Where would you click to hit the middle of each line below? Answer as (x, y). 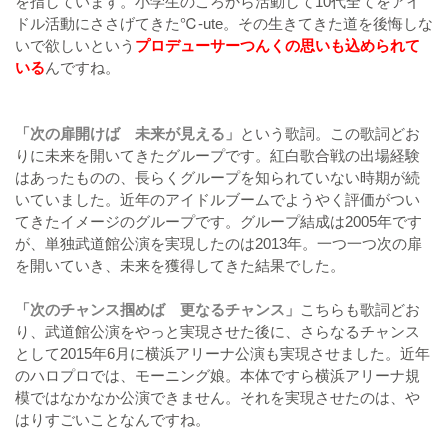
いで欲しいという (75, 46)
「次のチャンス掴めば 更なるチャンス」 (157, 310)
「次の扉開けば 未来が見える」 (127, 134)
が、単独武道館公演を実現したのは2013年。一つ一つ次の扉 (218, 244)
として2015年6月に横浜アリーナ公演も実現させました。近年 (222, 354)
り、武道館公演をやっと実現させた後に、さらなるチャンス (217, 332)
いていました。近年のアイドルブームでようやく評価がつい (217, 200)
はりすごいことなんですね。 (112, 420)
